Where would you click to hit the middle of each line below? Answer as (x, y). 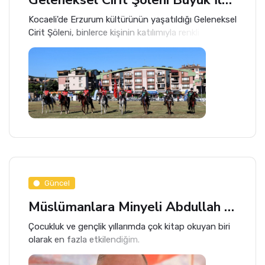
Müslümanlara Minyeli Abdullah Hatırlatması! (229, 207)
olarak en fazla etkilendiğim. (84, 240)
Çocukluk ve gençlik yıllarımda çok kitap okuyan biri (129, 227)
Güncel (57, 183)
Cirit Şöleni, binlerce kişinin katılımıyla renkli (114, 32)
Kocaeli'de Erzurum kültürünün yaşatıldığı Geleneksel (132, 19)
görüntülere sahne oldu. (76, 45)
